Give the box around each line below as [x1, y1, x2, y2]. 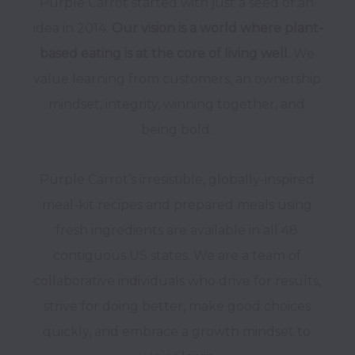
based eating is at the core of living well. [39, 46, 293, 61]
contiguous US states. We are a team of [52, 248, 301, 263]
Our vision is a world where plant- [112, 21, 323, 36]
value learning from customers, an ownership [32, 71, 321, 86]
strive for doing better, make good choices [43, 299, 311, 314]
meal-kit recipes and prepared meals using [41, 197, 312, 212]
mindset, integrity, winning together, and [48, 97, 305, 112]
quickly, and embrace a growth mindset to [43, 324, 311, 339]
